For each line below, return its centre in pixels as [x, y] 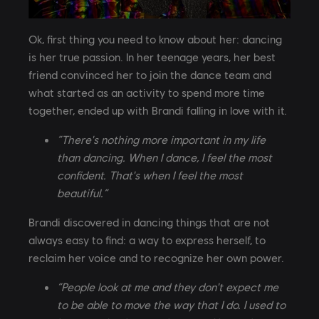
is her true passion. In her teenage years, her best [152, 56]
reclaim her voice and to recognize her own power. [156, 257]
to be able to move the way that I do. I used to [171, 304]
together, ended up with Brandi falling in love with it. [158, 110]
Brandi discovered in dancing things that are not [149, 221]
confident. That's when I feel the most [150, 174]
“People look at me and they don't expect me [168, 286]
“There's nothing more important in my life [161, 139]
